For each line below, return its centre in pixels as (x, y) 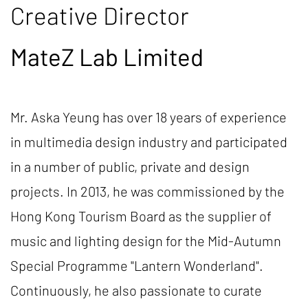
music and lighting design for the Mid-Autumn (146, 241)
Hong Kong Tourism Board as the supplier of (141, 216)
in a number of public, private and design (130, 166)
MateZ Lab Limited (107, 56)
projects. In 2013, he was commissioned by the (147, 191)
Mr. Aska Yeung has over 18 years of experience (148, 117)
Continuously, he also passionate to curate (136, 290)
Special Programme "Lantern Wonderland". (137, 265)
